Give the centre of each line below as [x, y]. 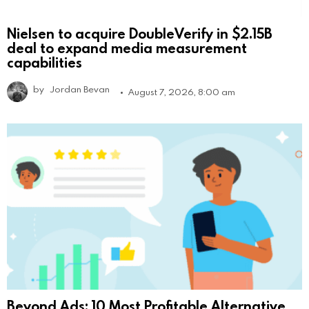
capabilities [44, 62]
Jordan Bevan [80, 89]
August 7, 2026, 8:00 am [182, 91]
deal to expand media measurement [127, 47]
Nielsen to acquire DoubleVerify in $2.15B [140, 33]
